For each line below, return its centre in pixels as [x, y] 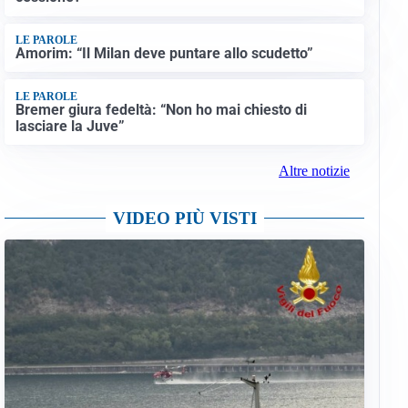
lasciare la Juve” [70, 126]
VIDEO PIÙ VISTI [184, 219]
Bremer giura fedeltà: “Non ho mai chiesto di [161, 109]
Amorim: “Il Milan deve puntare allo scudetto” [164, 54]
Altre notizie [314, 171]
